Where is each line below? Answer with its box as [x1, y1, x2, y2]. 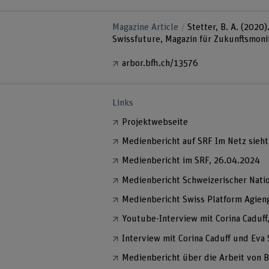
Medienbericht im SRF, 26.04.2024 [122, 156, 261, 166]
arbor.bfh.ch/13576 [122, 58, 199, 68]
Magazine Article [112, 23, 179, 32]
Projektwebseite [122, 117, 189, 127]
